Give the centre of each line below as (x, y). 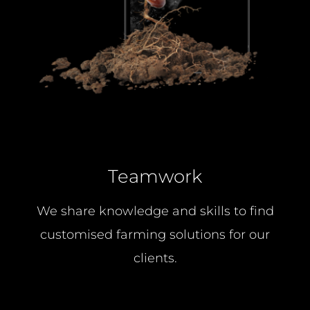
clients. (155, 258)
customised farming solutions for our (155, 234)
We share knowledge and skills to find (155, 211)
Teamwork (155, 176)
